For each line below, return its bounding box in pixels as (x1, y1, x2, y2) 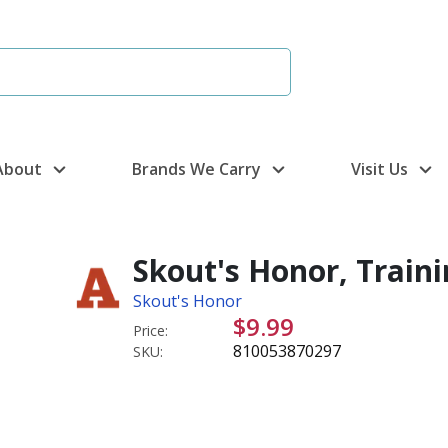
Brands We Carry (132, 158, 261, 180)
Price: (133, 321, 169, 340)
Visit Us (351, 158, 408, 180)
